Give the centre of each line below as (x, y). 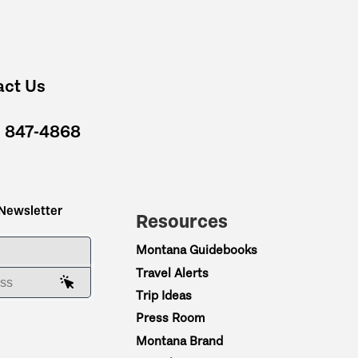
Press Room (171, 318)
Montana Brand (180, 340)
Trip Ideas (164, 295)
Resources (182, 221)
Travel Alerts (173, 272)
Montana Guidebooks (197, 250)
